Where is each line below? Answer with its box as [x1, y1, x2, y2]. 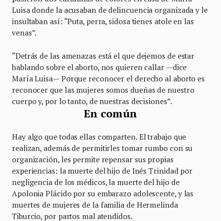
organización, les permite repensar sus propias [12, 154, 174, 164]
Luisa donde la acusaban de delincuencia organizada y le [12, 4, 208, 15]
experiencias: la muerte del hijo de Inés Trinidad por [12, 165, 193, 176]
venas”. [12, 27, 37, 37]
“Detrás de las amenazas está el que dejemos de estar [12, 50, 195, 61]
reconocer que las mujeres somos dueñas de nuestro [12, 84, 194, 95]
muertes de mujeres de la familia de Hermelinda [12, 199, 178, 210]
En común [84, 106, 137, 120]
